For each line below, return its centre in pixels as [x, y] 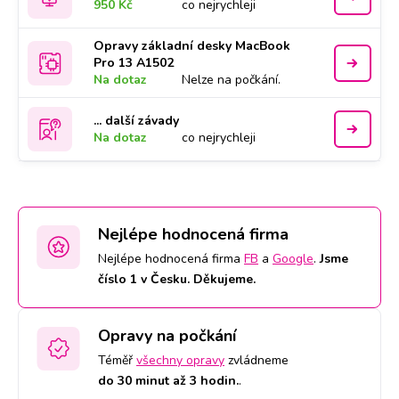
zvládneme [256, 360]
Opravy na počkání [167, 336]
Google [293, 259]
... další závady [137, 121]
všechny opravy [180, 360]
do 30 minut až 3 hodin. [168, 381]
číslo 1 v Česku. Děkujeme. [177, 279]
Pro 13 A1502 [134, 63]
